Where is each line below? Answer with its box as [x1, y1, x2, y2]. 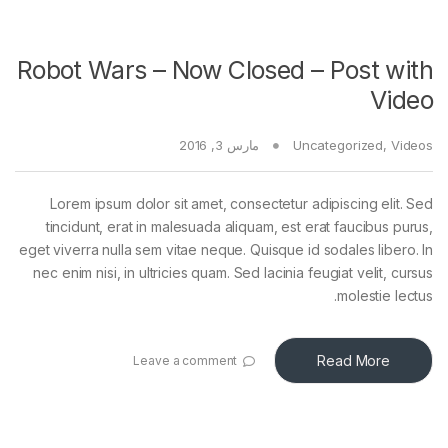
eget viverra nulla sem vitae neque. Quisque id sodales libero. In [19, 241, 433, 259]
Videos [390, 137, 433, 154]
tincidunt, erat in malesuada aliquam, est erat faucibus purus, [45, 218, 433, 236]
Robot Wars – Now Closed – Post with [16, 55, 433, 86]
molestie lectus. [337, 287, 433, 305]
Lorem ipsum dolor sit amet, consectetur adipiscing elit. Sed [50, 195, 433, 213]
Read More [317, 352, 390, 370]
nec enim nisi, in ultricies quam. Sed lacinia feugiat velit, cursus [33, 264, 433, 282]
